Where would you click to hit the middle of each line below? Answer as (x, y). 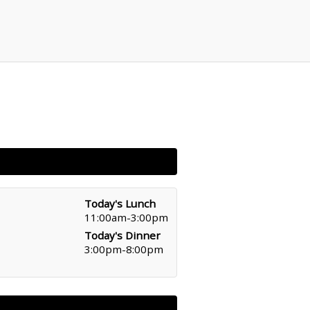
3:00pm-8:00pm (124, 249)
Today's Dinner (122, 235)
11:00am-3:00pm (126, 217)
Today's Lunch (120, 203)
